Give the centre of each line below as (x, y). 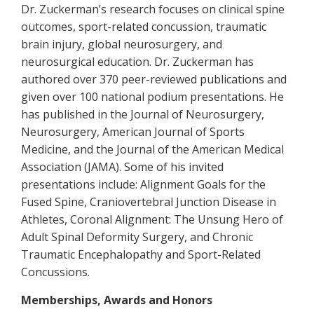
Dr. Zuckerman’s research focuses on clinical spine (153, 9)
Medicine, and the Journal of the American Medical (152, 149)
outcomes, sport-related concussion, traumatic (144, 27)
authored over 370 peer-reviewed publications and (154, 79)
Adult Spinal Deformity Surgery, (105, 237)
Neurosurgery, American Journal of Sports (133, 132)
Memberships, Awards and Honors (117, 300)
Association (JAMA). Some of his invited (122, 167)
